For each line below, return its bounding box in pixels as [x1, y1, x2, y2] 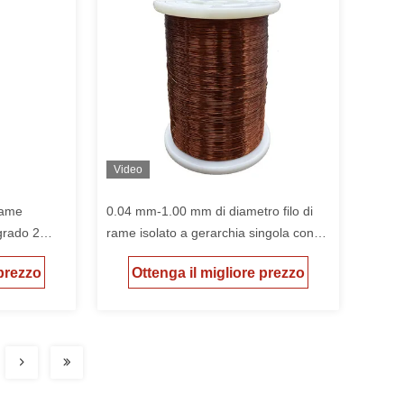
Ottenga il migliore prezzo [132, 265, 305, 281]
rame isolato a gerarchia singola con [106, 225, 314, 240]
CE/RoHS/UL [106, 247, 180, 262]
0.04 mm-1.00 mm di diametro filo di [106, 204, 313, 218]
